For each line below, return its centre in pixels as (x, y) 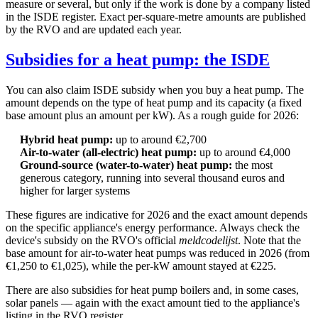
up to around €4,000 (243, 152)
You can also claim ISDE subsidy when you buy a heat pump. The (155, 89)
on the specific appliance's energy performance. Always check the (153, 227)
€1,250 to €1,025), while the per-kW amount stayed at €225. (141, 265)
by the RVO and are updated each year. (94, 29)
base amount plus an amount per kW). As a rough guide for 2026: (152, 115)
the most (252, 165)
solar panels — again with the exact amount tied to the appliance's (153, 302)
